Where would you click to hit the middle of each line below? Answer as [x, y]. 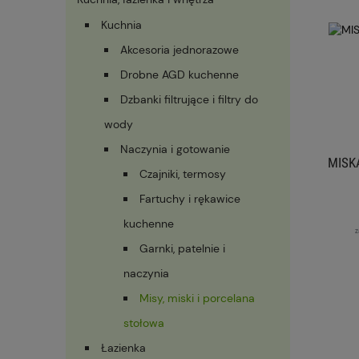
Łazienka [123, 348]
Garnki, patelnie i [182, 249]
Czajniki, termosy [183, 174]
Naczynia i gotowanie [175, 149]
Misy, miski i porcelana [197, 298]
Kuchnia [121, 25]
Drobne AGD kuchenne [179, 75]
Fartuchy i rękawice [190, 199]
